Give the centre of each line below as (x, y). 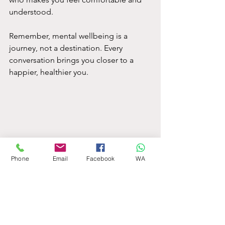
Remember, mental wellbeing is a (69, 36)
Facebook (100, 158)
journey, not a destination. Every (67, 48)
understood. (31, 12)
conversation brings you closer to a (72, 60)
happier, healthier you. (49, 72)
